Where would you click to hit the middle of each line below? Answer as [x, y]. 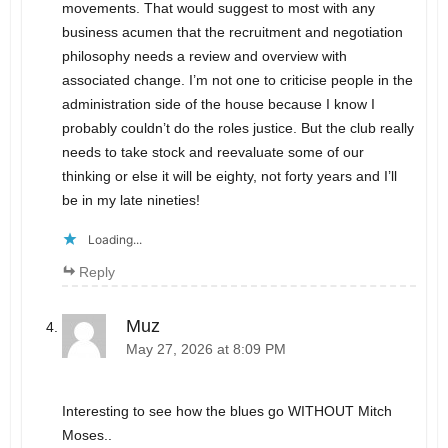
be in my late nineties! [130, 199]
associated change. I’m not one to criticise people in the [237, 79]
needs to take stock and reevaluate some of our [212, 151]
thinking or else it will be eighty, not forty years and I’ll [229, 175]
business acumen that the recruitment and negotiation [232, 31]
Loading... [114, 239]
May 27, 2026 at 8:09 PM [205, 349]
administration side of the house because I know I [218, 103]
